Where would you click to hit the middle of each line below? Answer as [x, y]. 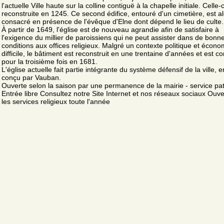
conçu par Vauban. [31, 77]
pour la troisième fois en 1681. [49, 61]
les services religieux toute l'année [56, 101]
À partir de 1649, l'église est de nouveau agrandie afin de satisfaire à [110, 29]
